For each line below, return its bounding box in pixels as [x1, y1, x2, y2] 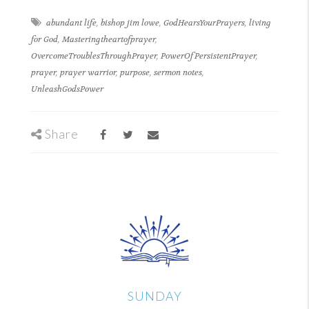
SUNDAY [127, 288, 182, 303]
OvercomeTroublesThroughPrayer [31, 50, 157, 61]
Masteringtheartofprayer [62, 33, 155, 45]
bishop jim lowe [101, 17, 159, 28]
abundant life [46, 17, 97, 28]
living [249, 17, 271, 28]
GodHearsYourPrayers [163, 17, 245, 28]
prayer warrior [60, 66, 116, 78]
